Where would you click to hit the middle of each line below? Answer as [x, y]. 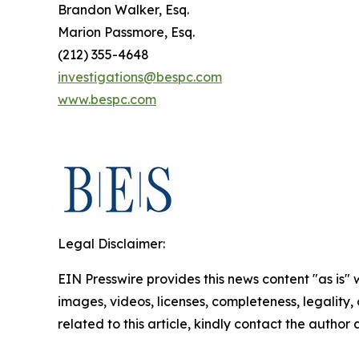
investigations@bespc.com [140, 77]
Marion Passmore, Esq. [126, 32]
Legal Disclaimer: [111, 243]
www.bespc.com [107, 99]
